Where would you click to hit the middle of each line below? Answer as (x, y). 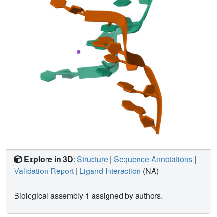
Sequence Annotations (153, 159)
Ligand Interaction (110, 170)
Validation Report (44, 170)
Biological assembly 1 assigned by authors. (88, 195)
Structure (93, 159)
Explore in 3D (48, 159)
